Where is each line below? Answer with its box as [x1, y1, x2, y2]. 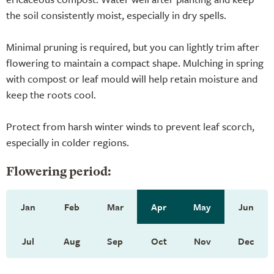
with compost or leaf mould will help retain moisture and [6, 70, 257, 86]
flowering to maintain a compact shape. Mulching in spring [6, 54, 264, 70]
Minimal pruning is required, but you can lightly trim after [6, 39, 259, 54]
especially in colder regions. [6, 134, 129, 150]
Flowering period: [6, 166, 111, 179]
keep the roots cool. [6, 86, 96, 102]
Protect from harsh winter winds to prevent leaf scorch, [6, 118, 254, 134]
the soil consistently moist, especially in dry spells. [6, 7, 226, 23]
